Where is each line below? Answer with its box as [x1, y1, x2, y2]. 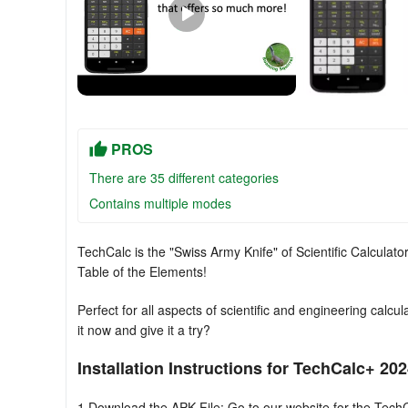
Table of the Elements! [77, 262, 207, 280]
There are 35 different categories [89, 168, 279, 187]
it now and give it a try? [77, 321, 210, 339]
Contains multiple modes [89, 194, 231, 212]
